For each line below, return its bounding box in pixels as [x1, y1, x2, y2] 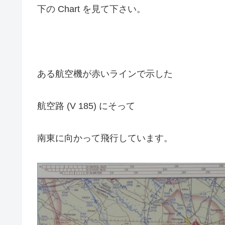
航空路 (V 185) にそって [37, 101, 135, 111]
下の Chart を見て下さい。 [37, 4, 146, 14]
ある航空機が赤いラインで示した [37, 68, 173, 79]
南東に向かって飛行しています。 [37, 133, 173, 144]
